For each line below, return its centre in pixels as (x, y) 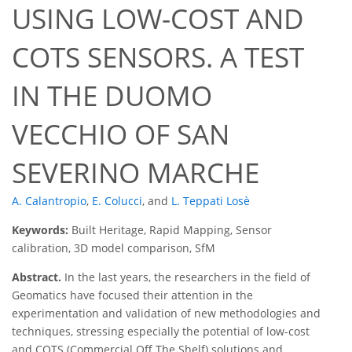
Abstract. (37, 277)
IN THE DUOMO (112, 96)
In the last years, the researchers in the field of (186, 277)
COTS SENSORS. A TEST (158, 57)
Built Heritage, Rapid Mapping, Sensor (172, 230)
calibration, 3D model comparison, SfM (114, 248)
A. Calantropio (49, 201)
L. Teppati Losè (211, 201)
